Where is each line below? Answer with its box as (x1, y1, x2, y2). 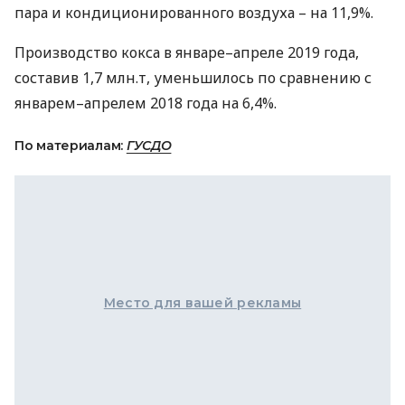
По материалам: (14, 137, 127, 154)
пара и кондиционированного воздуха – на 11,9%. (14, 3, 373, 23)
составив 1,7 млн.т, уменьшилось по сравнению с (14, 68, 372, 88)
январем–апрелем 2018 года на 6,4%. (14, 93, 277, 113)
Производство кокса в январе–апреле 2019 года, (14, 42, 359, 62)
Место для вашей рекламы (103, 295, 302, 311)
